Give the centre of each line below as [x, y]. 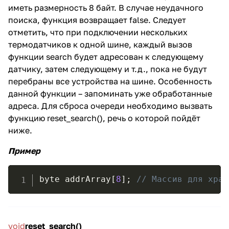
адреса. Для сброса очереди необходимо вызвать [110, 106]
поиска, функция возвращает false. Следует [97, 20]
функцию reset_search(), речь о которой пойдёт [104, 118]
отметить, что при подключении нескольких [98, 32]
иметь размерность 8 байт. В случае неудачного [106, 8]
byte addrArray [75, 179]
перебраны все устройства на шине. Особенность [110, 82]
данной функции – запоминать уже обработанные [110, 94]
